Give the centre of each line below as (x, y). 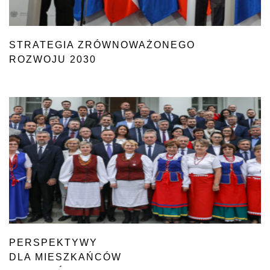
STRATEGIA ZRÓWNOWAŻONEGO (102, 45)
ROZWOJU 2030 (53, 59)
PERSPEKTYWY (53, 243)
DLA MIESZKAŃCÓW (65, 257)
